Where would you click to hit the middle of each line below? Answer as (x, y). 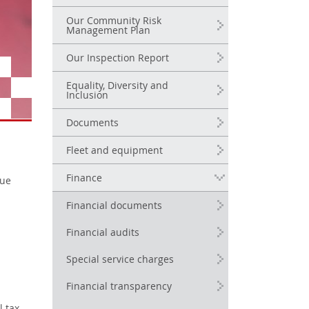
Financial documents (114, 207)
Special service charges (120, 261)
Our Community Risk (114, 22)
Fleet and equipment (114, 152)
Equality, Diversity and (117, 87)
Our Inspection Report (118, 59)
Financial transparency (119, 288)
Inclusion (87, 97)
